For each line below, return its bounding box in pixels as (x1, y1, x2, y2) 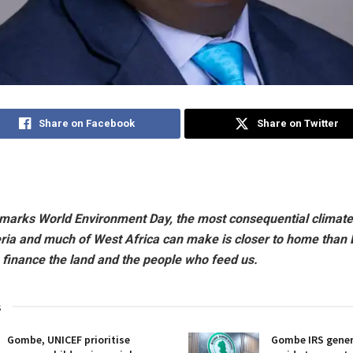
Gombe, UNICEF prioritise (7, 332, 130, 347)
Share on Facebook (39, 117, 136, 129)
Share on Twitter (257, 117, 340, 129)
